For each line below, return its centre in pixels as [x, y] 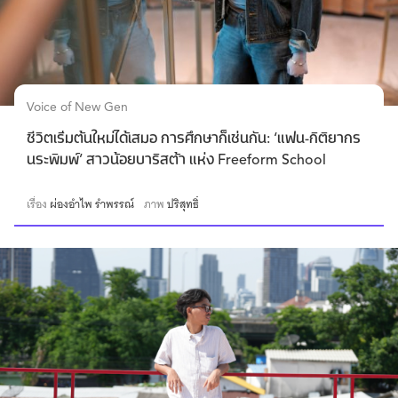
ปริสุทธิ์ [183, 204]
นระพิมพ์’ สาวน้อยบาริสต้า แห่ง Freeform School [176, 160]
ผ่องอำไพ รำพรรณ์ [92, 204]
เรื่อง [38, 204]
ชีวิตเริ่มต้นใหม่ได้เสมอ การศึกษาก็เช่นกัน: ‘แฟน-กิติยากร [194, 139]
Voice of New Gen [77, 107]
